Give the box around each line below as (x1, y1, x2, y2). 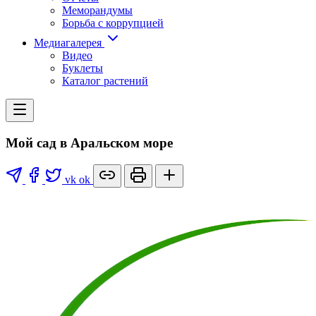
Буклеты (62, 62, 103, 75)
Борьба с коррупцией (62, 17, 164, 30)
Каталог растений (62, 75, 148, 87)
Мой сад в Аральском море (6, 135, 173, 150)
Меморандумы (62, 4, 133, 17)
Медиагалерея (34, 37, 104, 49)
